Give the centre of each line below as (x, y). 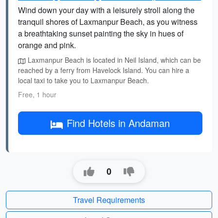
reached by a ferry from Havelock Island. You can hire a (104, 70)
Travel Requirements (109, 200)
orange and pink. (47, 45)
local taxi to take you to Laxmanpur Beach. (83, 80)
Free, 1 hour (37, 94)
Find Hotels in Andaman (118, 123)
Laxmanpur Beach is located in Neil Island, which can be (113, 60)
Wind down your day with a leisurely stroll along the (106, 10)
